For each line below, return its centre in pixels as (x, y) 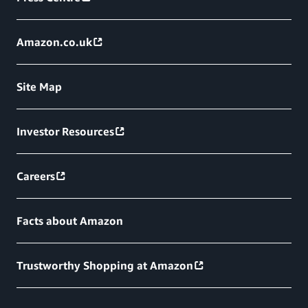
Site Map (39, 87)
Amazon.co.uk (54, 42)
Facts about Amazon (70, 221)
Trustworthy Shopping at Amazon (105, 266)
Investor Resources (65, 132)
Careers (36, 176)
